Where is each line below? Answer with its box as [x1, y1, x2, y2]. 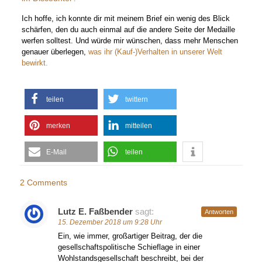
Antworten [204, 208, 233, 215]
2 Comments [19, 178, 67, 187]
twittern [125, 95, 149, 104]
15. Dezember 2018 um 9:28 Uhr [57, 218, 162, 226]
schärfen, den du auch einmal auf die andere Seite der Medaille [22, 25, 236, 34]
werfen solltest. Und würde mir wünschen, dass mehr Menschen [22, 36, 239, 45]
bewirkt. [22, 58, 49, 67]
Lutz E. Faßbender [57, 206, 133, 216]
